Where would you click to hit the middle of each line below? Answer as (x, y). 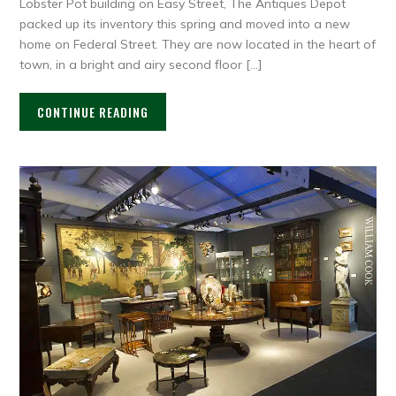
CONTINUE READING (93, 111)
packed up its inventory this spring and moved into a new (185, 23)
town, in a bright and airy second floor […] (141, 64)
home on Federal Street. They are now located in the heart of (198, 44)
